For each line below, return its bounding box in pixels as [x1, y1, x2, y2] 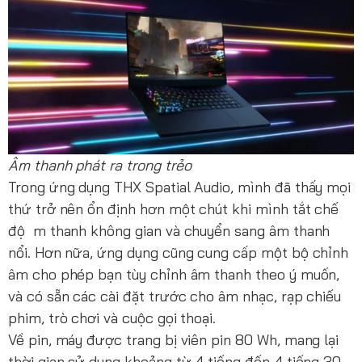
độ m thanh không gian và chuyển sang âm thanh [8, 221, 330, 240]
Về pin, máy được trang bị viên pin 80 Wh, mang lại [8, 330, 339, 349]
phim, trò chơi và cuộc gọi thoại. [8, 308, 217, 327]
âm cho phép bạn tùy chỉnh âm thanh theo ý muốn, [8, 264, 340, 284]
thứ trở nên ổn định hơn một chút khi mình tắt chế [8, 199, 339, 218]
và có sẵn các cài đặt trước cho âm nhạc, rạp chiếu [8, 286, 342, 305]
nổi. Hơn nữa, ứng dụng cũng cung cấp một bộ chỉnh [8, 242, 349, 262]
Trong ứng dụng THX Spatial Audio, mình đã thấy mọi [8, 177, 351, 196]
